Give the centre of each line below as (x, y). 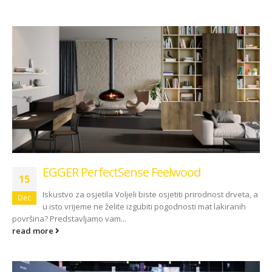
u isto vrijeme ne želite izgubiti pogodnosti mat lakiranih (144, 207)
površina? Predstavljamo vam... (69, 219)
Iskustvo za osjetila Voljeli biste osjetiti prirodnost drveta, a (150, 195)
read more (34, 231)
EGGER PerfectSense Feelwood (121, 172)
